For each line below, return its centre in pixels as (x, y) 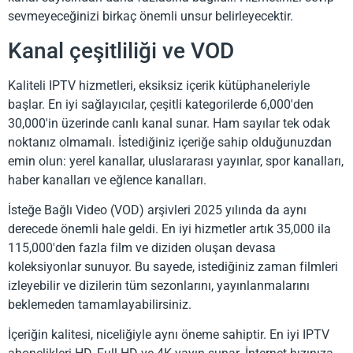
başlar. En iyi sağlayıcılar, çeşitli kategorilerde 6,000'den (161, 104)
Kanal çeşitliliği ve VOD (121, 50)
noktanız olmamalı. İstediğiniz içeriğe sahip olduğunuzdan (170, 142)
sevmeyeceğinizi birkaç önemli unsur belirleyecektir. (150, 17)
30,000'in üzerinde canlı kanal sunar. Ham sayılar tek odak (169, 123)
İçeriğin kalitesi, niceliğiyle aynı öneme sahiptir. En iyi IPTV (169, 335)
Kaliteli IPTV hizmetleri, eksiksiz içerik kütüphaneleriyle (159, 85)
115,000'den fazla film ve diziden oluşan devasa (142, 248)
